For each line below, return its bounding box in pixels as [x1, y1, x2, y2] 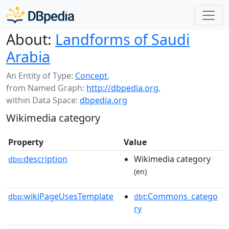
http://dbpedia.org [86, 82, 158, 94]
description [24, 153, 67, 165]
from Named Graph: [6, 82, 86, 94]
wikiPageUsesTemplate [24, 191, 113, 202]
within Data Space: [6, 95, 80, 106]
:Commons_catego [146, 191, 218, 202]
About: [6, 29, 52, 49]
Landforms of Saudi [55, 29, 190, 49]
